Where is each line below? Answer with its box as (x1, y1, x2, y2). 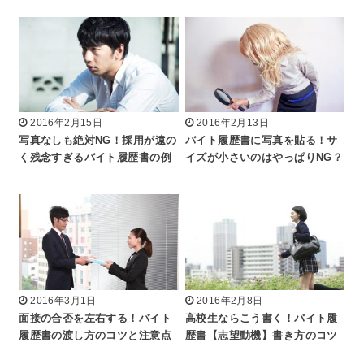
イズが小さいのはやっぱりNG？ (185, 152, 344, 164)
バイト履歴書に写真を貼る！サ (185, 135, 338, 147)
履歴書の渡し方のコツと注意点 (19, 329, 171, 341)
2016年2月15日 (30, 117, 103, 129)
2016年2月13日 (196, 117, 270, 129)
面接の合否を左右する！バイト (19, 312, 171, 324)
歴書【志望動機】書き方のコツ (185, 329, 338, 341)
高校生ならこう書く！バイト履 (185, 312, 338, 324)
